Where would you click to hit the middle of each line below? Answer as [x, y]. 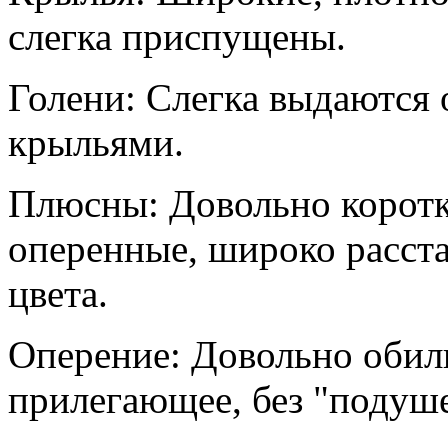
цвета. [58, 293]
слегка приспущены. [177, 36]
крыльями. [96, 142]
